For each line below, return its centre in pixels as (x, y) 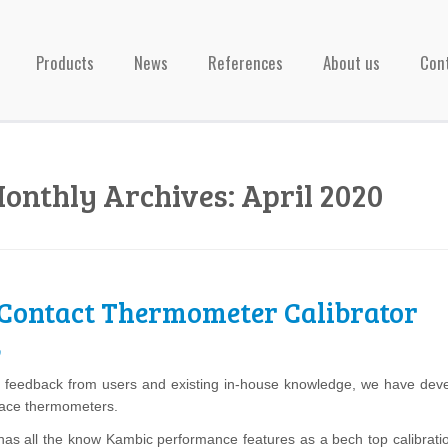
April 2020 (312, 195)
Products (65, 62)
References (245, 62)
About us (351, 62)
